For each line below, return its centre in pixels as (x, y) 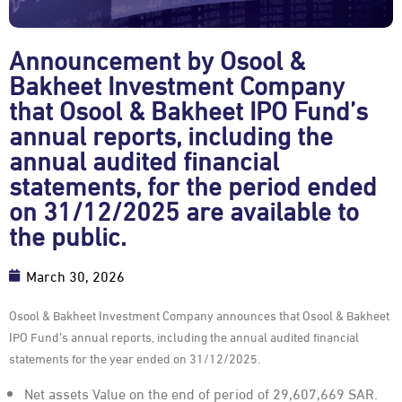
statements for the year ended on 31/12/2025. (135, 358)
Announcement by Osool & (157, 59)
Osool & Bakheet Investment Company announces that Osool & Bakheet (199, 315)
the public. (68, 235)
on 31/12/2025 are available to (184, 210)
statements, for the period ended (193, 184)
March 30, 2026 (75, 275)
